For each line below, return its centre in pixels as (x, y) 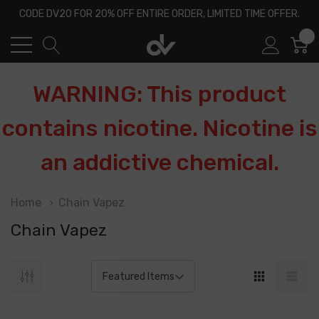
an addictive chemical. (159, 162)
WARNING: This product (159, 94)
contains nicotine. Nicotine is (159, 128)
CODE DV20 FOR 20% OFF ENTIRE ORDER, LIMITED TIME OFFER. (159, 14)
